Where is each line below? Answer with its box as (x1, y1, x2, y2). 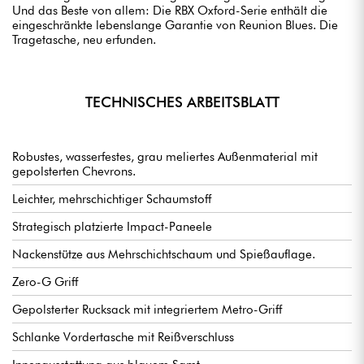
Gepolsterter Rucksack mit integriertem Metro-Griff (12, 301, 282, 317)
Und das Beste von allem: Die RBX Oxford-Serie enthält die (12, 2, 327, 18)
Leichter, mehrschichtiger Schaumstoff (12, 191, 211, 206)
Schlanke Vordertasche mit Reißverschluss (12, 329, 234, 344)
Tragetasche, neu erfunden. (12, 32, 156, 47)
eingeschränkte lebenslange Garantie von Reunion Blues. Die (12, 17, 338, 32)
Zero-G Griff (12, 274, 78, 289)
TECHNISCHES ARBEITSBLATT (84, 93, 279, 110)
